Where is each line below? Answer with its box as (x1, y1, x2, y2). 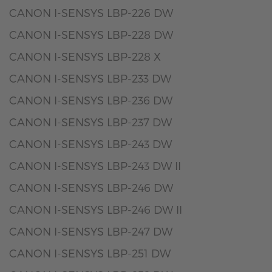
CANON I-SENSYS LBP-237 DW (9, 115, 172, 128)
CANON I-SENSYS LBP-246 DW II (9, 203, 182, 216)
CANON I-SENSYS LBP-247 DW (9, 225, 172, 237)
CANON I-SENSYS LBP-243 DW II (9, 159, 181, 172)
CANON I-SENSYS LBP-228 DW (9, 28, 173, 41)
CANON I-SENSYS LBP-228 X (9, 50, 161, 63)
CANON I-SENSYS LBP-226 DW (9, 6, 173, 19)
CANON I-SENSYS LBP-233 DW (9, 72, 171, 84)
